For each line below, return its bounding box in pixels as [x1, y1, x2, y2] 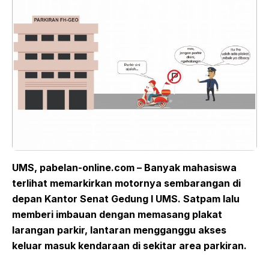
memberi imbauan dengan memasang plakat [12, 208, 222, 221]
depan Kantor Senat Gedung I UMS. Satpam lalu [12, 193, 240, 205]
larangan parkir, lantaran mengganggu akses [12, 224, 226, 237]
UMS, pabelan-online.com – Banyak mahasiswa [12, 162, 237, 174]
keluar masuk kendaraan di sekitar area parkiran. [12, 240, 247, 252]
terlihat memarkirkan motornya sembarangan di [12, 177, 241, 190]
